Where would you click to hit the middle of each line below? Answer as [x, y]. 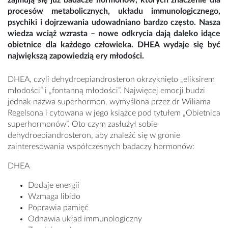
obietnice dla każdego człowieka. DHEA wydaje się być [114, 45]
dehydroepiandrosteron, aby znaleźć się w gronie [94, 136]
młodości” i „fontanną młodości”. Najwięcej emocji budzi [106, 91]
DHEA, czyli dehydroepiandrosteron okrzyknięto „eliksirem [111, 80]
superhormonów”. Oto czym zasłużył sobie [82, 124]
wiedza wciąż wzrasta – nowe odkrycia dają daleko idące [114, 34]
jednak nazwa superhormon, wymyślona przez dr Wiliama [109, 102]
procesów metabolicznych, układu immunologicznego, [114, 11]
